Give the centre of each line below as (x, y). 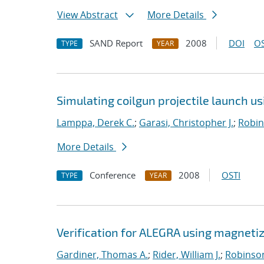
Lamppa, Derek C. (95, 123)
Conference (113, 175)
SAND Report (116, 43)
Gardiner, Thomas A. (102, 255)
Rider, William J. (187, 255)
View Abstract (88, 15)
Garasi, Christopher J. (186, 123)
